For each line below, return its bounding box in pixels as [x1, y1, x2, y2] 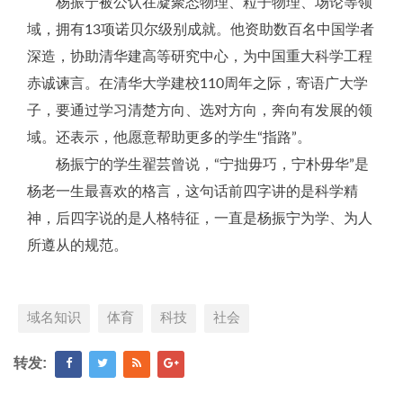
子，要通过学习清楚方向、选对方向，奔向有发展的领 [27, 103, 372, 119]
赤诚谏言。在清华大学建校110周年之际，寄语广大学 [27, 76, 368, 92]
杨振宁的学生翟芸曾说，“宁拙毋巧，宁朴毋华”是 [56, 157, 369, 173]
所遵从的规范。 [27, 238, 128, 254]
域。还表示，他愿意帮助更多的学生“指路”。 [27, 130, 311, 146]
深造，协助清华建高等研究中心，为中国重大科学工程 [27, 49, 372, 65]
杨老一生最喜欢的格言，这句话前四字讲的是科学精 [27, 184, 358, 200]
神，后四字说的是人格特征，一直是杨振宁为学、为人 [27, 211, 372, 227]
